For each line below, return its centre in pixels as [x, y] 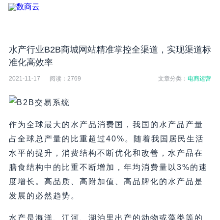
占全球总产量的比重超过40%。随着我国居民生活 [106, 139]
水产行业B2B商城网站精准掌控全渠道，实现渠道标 [110, 50]
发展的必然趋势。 [44, 196]
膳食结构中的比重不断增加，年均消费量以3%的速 [108, 167]
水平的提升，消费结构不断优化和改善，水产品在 [106, 153]
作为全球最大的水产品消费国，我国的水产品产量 [106, 125]
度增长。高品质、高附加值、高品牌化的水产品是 [106, 182]
